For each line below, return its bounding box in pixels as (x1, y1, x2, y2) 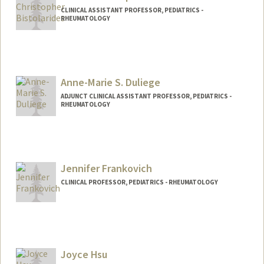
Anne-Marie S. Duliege (60, 75, 160, 90)
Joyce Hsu (60, 247, 107, 261)
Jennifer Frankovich (60, 161, 152, 175)
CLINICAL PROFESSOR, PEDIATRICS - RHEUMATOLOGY (60, 177, 218, 186)
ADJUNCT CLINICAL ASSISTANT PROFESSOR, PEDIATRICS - (60, 92, 232, 101)
